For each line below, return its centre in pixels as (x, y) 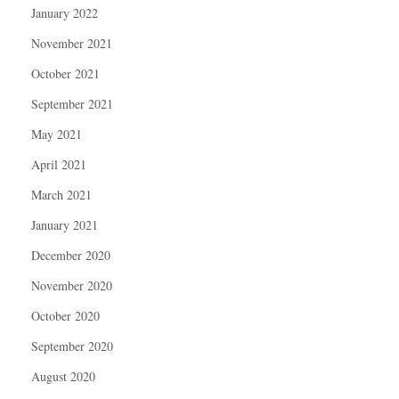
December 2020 (71, 255)
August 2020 (63, 376)
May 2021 (57, 134)
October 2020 (65, 315)
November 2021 (72, 43)
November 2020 (72, 285)
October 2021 (65, 73)
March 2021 (61, 194)
